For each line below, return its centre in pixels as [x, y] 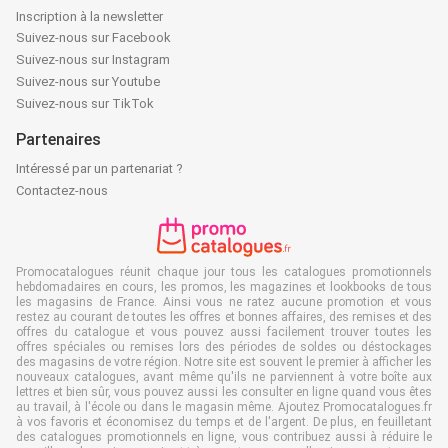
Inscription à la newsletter [89, 17]
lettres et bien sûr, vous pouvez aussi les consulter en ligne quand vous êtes [224, 392]
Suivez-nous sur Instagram [93, 60]
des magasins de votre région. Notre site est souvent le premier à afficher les [224, 362]
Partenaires [58, 140]
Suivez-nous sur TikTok [85, 104]
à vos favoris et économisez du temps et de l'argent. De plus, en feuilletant [224, 422]
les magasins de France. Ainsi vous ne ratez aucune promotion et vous [224, 302]
